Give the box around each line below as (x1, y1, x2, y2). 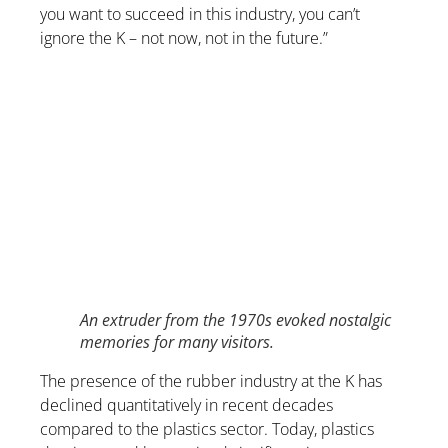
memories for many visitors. (80, 331, 274, 354)
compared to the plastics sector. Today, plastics (40, 418, 374, 441)
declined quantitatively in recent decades (40, 394, 333, 417)
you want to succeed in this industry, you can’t (40, 2, 360, 25)
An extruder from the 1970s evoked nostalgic (80, 309, 391, 332)
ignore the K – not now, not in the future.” (40, 26, 328, 49)
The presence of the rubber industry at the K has (40, 370, 382, 393)
